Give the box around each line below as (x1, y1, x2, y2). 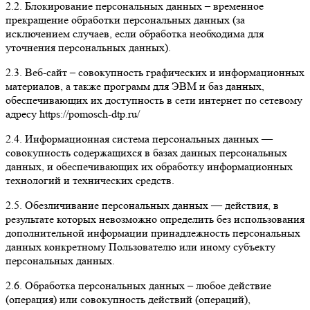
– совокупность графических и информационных (67, 65, 304, 79)
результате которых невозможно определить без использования (6, 212, 304, 226)
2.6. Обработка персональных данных (6, 278, 185, 292)
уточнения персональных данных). (6, 40, 171, 54)
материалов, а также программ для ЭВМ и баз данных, (6, 79, 264, 93)
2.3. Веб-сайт (6, 65, 67, 79)
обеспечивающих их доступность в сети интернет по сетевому (6, 93, 302, 107)
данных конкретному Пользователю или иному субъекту (6, 239, 275, 253)
